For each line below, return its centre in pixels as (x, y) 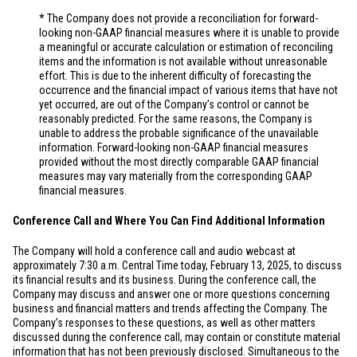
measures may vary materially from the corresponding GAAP (176, 176)
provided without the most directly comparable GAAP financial (179, 162)
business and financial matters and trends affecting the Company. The (170, 308)
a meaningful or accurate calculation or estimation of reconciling (186, 47)
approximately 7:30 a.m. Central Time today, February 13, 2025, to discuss (177, 265)
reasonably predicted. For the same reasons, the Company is (176, 119)
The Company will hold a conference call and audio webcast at (154, 251)
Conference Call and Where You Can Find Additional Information (169, 221)
